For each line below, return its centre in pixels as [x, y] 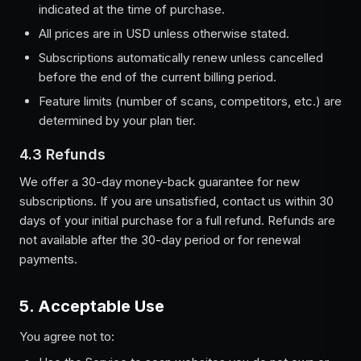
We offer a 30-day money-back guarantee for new [160, 182]
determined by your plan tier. [117, 120]
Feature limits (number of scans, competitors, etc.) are [190, 101]
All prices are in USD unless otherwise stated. [164, 33]
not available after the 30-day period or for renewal [160, 240]
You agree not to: [67, 336]
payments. [48, 259]
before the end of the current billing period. [158, 77]
